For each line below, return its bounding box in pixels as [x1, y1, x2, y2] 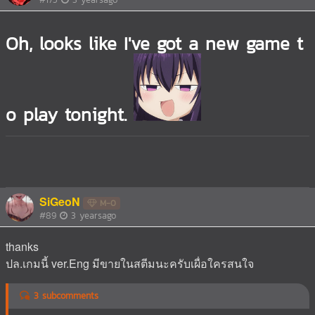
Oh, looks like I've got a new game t [6, 30, 303, 57]
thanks [6, 238, 39, 255]
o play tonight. [6, 101, 127, 128]
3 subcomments [30, 288, 98, 302]
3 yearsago [71, 208, 116, 222]
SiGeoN [39, 193, 80, 210]
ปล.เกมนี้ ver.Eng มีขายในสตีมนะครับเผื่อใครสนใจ [6, 255, 254, 271]
